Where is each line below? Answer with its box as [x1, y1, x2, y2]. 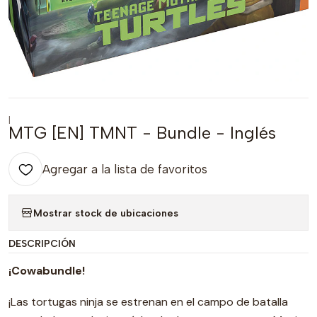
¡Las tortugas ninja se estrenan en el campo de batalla [8, 294, 288, 309]
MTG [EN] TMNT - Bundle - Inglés [8, 122, 276, 143]
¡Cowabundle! [8, 263, 85, 278]
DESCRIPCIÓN [8, 238, 76, 249]
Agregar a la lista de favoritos [42, 162, 207, 176]
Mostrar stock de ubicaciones [33, 206, 178, 219]
